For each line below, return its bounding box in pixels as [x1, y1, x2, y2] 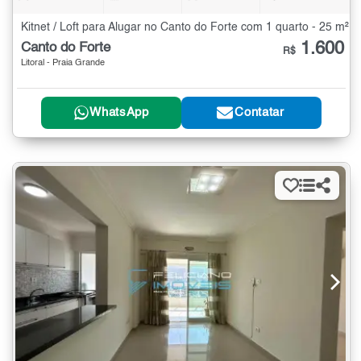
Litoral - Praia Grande [21, 58, 105, 68]
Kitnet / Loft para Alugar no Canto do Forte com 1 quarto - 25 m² [21, 21, 349, 33]
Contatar [234, 106, 284, 119]
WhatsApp [89, 106, 149, 119]
